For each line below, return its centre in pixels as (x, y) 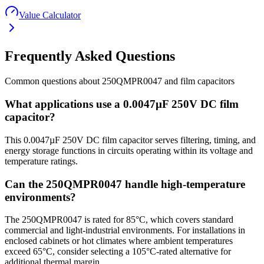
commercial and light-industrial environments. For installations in (125, 230)
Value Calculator (50, 15)
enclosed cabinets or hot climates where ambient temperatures (119, 241)
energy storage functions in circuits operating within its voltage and (129, 150)
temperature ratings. (41, 161)
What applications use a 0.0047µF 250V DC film (122, 104)
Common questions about (53, 81)
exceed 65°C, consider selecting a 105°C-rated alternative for (118, 252)
